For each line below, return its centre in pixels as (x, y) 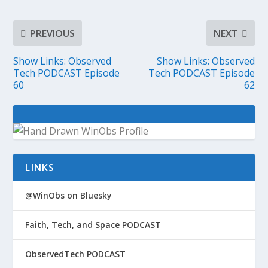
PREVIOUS (53, 33)
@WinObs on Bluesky (69, 196)
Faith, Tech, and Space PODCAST (93, 225)
